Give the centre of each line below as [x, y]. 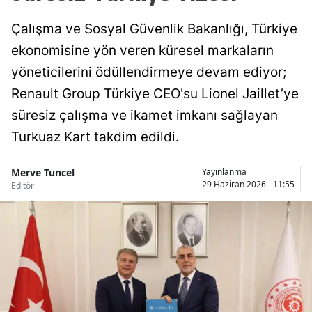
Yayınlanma [224, 172]
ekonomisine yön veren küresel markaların [142, 50]
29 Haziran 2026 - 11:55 [248, 185]
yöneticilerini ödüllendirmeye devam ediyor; [149, 72]
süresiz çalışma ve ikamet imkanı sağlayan [145, 115]
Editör [23, 185]
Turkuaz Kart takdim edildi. [95, 136]
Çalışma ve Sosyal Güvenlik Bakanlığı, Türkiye [154, 29]
